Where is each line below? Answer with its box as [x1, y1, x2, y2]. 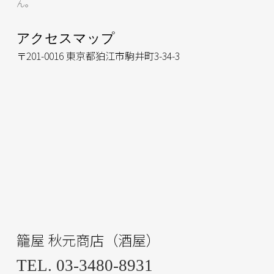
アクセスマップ [16, 30, 115, 46]
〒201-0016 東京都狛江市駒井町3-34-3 [16, 48, 180, 63]
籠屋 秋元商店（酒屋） [16, 229, 160, 251]
